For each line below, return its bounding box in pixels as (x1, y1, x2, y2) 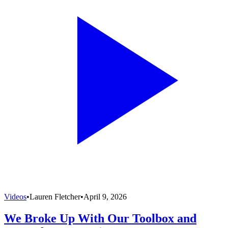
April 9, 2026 (83, 192, 127, 202)
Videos (4, 192, 26, 202)
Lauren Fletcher (30, 192, 80, 202)
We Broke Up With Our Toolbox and (4, 212, 196, 225)
